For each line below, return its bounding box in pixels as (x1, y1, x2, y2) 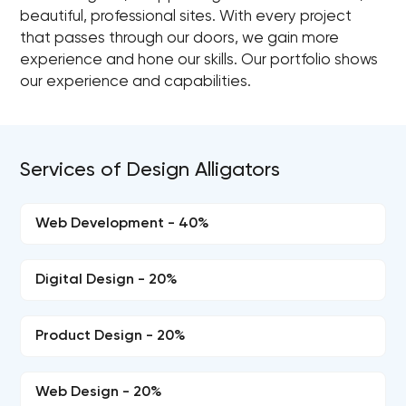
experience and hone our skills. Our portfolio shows (20, 53, 379, 68)
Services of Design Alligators (20, 160, 281, 180)
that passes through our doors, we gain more (20, 31, 340, 46)
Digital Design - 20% (35, 273, 179, 287)
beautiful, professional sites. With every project (20, 9, 353, 24)
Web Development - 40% (35, 217, 210, 231)
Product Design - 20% (35, 329, 187, 343)
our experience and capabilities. (20, 74, 252, 90)
